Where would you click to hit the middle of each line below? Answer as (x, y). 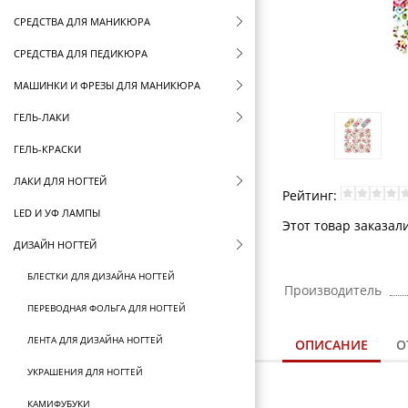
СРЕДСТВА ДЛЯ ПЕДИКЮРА (81, 53)
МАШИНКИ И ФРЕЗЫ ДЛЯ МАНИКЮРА (107, 85)
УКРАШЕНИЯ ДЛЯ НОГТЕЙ (85, 372)
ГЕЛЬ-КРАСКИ (47, 149)
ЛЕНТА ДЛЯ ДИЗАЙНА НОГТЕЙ (95, 340)
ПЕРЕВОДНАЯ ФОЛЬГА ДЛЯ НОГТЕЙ (107, 308)
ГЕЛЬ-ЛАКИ (41, 117)
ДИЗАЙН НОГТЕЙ (55, 245)
